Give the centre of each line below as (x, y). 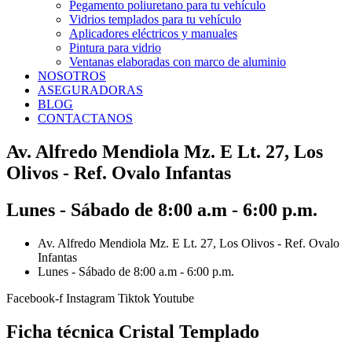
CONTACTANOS (85, 118)
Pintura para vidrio (115, 48)
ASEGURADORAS (90, 90)
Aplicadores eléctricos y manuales (153, 33)
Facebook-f (35, 298)
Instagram (90, 298)
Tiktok (134, 298)
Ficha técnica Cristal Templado (133, 331)
